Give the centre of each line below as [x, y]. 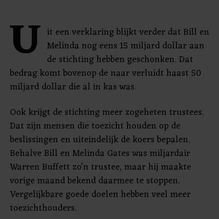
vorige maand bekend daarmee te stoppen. [95, 181]
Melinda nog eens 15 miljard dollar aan [126, 46]
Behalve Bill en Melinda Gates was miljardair [100, 153]
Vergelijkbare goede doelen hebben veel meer [100, 195]
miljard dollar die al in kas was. [73, 87]
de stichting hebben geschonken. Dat [120, 60]
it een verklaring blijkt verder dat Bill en [128, 32]
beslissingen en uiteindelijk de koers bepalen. [100, 140]
